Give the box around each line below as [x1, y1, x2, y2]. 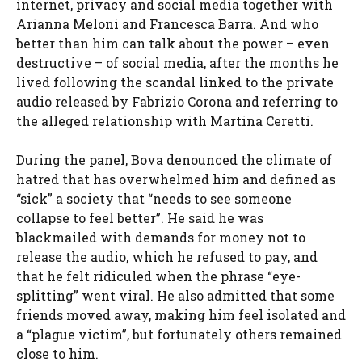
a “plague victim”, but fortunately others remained [16, 326, 342, 343]
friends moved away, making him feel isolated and [16, 306, 346, 324]
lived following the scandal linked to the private [16, 74, 334, 91]
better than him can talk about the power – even [16, 35, 330, 53]
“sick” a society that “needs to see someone [16, 190, 292, 208]
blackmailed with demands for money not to [16, 229, 305, 246]
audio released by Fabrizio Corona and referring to [16, 93, 338, 111]
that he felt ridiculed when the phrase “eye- [16, 267, 301, 285]
